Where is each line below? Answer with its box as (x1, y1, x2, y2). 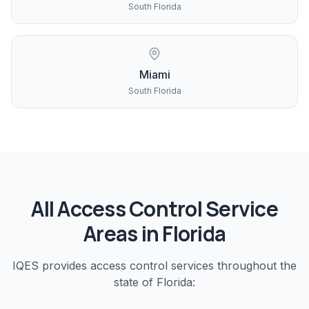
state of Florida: (114, 275, 195, 289)
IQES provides (12, 259, 90, 272)
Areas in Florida (83, 219, 226, 248)
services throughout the (168, 259, 297, 272)
